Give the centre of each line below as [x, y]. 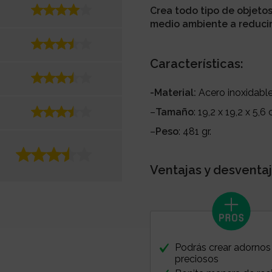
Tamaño [175, 112]
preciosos [197, 259]
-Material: [173, 92]
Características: [197, 63]
